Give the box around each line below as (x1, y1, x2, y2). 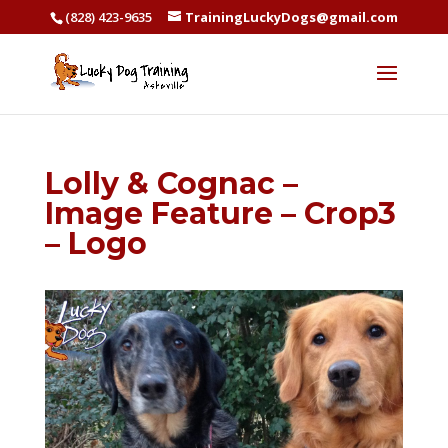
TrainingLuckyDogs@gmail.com (184, 7, 398, 26)
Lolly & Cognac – (44, 165, 298, 202)
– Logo (44, 225, 147, 262)
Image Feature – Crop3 (44, 195, 396, 232)
